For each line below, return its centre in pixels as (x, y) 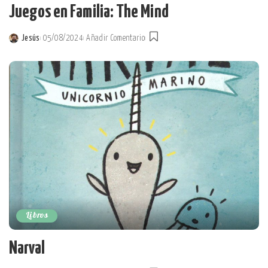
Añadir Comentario (116, 38)
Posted (20, 45)
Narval (27, 249)
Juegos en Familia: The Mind (89, 12)
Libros (37, 216)
